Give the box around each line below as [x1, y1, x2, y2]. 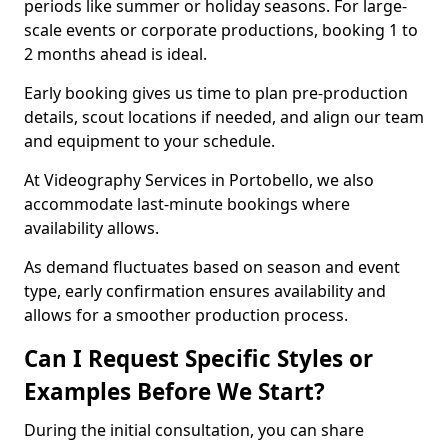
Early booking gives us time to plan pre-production [24, 82, 408, 104]
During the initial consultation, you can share [24, 419, 364, 441]
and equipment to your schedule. [24, 130, 275, 152]
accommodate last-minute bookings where [24, 193, 350, 215]
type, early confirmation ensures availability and [24, 280, 386, 302]
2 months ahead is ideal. [24, 43, 207, 65]
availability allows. [24, 217, 159, 239]
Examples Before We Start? [24, 376, 325, 407]
